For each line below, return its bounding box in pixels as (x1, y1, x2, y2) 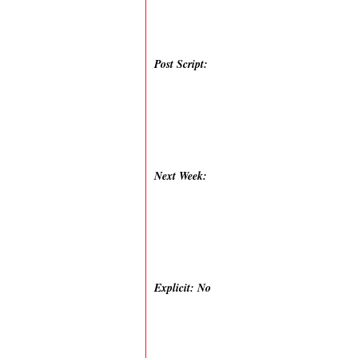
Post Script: (154, 56, 208, 72)
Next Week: (154, 168, 211, 184)
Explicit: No (154, 280, 211, 296)
